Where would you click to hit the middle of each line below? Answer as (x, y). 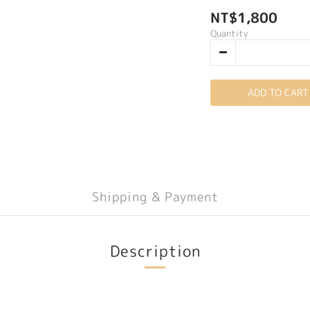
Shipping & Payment (155, 197)
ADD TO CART (278, 92)
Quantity (229, 33)
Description (155, 251)
